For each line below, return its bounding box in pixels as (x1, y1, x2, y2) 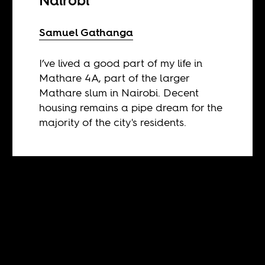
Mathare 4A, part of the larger (39, 70, 190, 85)
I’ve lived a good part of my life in (39, 55, 203, 70)
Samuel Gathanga (39, 24, 134, 40)
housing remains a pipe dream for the (39, 99, 223, 115)
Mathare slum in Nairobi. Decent (39, 85, 199, 100)
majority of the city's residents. (39, 114, 187, 130)
